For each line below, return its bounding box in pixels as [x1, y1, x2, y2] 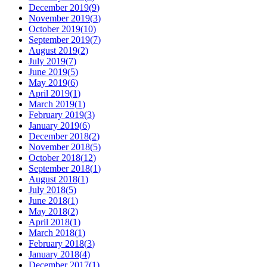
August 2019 [29, 45, 77, 56]
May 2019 [29, 77, 67, 88]
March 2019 [29, 99, 74, 110]
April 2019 [29, 88, 70, 99]
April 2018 [29, 217, 70, 228]
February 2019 [29, 110, 84, 120]
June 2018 [29, 195, 67, 206]
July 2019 [29, 56, 66, 67]
